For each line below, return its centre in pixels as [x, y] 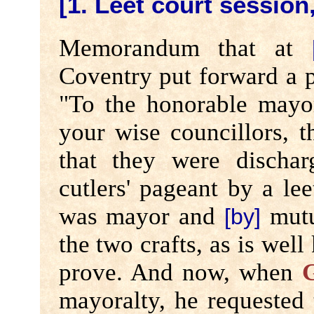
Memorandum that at [185, 48]
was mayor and [142, 216]
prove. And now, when [180, 272]
